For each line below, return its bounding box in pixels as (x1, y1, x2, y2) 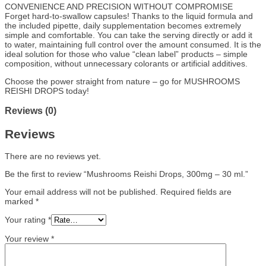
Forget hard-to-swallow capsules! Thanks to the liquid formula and (5, 11, 253, 21)
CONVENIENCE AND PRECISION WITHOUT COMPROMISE (5, 1, 233, 11)
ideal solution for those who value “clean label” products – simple (5, 49, 248, 59)
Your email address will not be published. (5, 186, 158, 197)
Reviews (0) (5, 105, 56, 116)
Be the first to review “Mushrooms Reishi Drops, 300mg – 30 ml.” (5, 169, 248, 179)
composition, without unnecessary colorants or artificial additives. (5, 58, 248, 68)
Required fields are (160, 186, 232, 197)
